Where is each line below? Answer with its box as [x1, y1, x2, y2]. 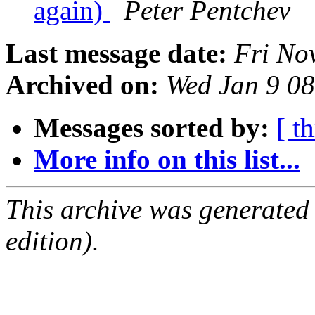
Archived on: [6, 70, 159, 101]
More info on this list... [34, 144, 300, 175]
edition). [6, 226, 99, 257]
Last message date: [6, 38, 227, 69]
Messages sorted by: [34, 112, 269, 143]
